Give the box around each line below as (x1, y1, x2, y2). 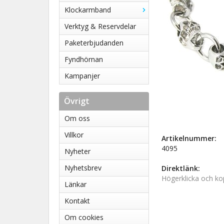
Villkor (64, 130, 83, 139)
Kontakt (64, 196, 90, 205)
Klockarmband (64, 5, 111, 14)
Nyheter (64, 146, 90, 156)
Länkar (64, 179, 86, 189)
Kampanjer (64, 71, 100, 80)
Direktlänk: (161, 163, 200, 173)
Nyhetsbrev (64, 163, 101, 172)
